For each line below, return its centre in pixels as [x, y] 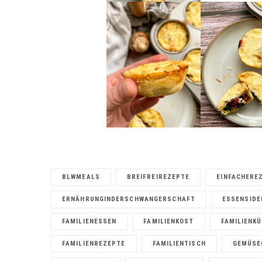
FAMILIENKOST [169, 222]
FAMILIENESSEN [89, 222]
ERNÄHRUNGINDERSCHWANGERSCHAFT [129, 199]
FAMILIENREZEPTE [94, 244]
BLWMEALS [81, 177]
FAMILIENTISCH [179, 244]
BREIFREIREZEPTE [158, 177]
